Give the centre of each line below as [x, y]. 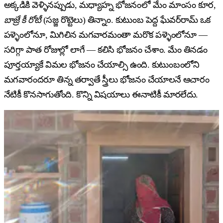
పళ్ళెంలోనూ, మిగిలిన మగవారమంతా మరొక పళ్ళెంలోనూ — [106, 35]
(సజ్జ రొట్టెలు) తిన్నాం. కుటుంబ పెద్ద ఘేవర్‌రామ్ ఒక [126, 20]
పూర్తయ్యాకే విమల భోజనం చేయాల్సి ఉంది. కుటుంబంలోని [102, 64]
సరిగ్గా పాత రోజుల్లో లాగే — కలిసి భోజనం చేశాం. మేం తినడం [106, 50]
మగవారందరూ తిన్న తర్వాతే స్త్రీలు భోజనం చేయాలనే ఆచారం [107, 79]
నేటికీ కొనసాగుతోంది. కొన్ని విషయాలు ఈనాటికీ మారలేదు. [101, 94]
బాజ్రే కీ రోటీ [23, 20]
